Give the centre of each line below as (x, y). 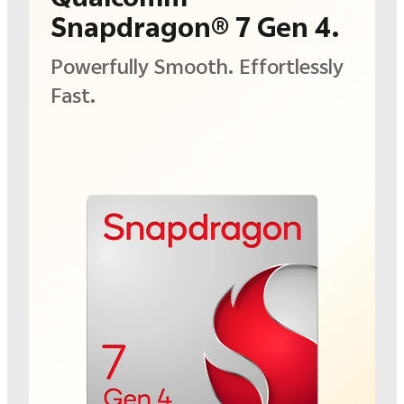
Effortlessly (291, 67)
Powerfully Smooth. (144, 67)
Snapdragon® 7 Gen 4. (195, 27)
